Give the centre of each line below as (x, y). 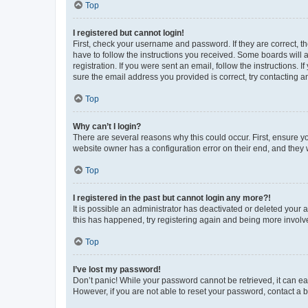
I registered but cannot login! (129, 33)
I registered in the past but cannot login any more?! (172, 198)
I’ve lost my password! (117, 269)
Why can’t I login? (107, 126)
